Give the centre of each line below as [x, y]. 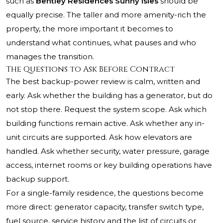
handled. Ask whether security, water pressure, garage [108, 151]
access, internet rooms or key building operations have [109, 165]
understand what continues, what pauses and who [101, 43]
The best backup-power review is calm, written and [103, 82]
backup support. [38, 179]
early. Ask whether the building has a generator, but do [109, 96]
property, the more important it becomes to [90, 29]
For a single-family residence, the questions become [105, 193]
